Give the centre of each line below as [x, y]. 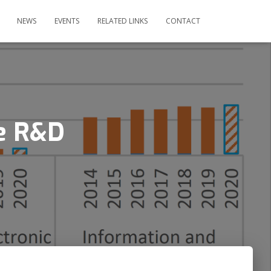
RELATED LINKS [122, 21]
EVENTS [67, 21]
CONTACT [183, 21]
